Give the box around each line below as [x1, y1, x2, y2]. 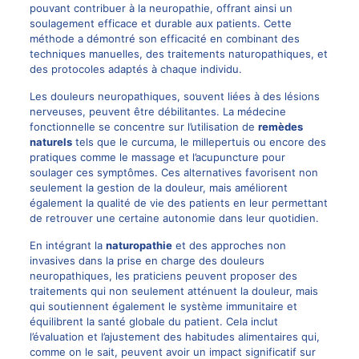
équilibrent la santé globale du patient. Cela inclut [29, 314, 278, 328]
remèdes [257, 119, 303, 133]
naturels [29, 135, 72, 148]
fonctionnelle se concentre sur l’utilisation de [29, 119, 258, 133]
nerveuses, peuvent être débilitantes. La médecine [29, 104, 286, 118]
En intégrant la [29, 238, 106, 252]
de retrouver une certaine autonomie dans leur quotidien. [29, 211, 319, 224]
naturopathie [105, 238, 172, 252]
